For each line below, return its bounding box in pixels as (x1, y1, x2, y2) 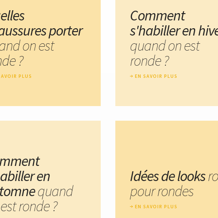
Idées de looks (130, 166, 208, 185)
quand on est (130, 36, 200, 54)
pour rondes (130, 181, 194, 200)
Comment (130, 5, 185, 24)
